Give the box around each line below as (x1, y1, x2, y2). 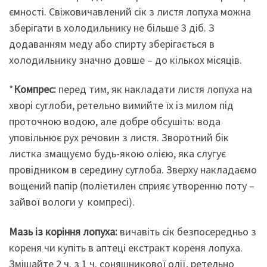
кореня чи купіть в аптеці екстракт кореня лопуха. (9, 240, 243, 254)
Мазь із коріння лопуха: (9, 224, 120, 238)
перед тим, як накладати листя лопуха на (56, 82, 252, 97)
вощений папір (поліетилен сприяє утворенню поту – (9, 179, 254, 193)
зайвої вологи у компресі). (9, 195, 135, 209)
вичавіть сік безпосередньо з (120, 224, 256, 238)
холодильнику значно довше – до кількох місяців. (9, 52, 242, 67)
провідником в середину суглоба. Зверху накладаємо (9, 163, 257, 177)
